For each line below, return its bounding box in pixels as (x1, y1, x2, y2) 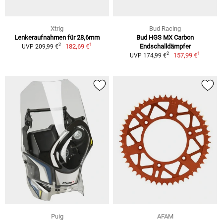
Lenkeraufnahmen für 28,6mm (14, 33, 100, 41)
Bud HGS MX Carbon (136, 33, 194, 41)
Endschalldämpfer (139, 42, 191, 50)
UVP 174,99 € (129, 52, 166, 59)
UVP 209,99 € (21, 43, 58, 50)
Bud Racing (149, 24, 181, 32)
